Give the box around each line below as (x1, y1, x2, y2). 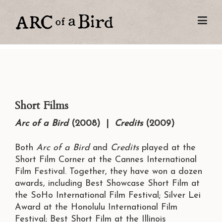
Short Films (15, 98, 68, 113)
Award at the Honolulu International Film (15, 203, 177, 213)
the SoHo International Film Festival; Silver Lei (15, 191, 201, 201)
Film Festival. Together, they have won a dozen (15, 167, 202, 177)
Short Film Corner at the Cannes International (15, 155, 197, 165)
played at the (139, 143, 196, 153)
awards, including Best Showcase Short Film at (15, 179, 200, 189)
